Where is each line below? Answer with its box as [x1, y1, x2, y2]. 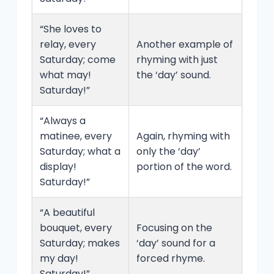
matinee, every [40, 129, 112, 144]
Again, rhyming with [136, 129, 230, 144]
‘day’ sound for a [136, 236, 215, 251]
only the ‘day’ [136, 144, 201, 159]
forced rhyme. [136, 251, 205, 266]
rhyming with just [136, 53, 218, 67]
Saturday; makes [40, 236, 120, 251]
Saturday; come [40, 53, 116, 67]
